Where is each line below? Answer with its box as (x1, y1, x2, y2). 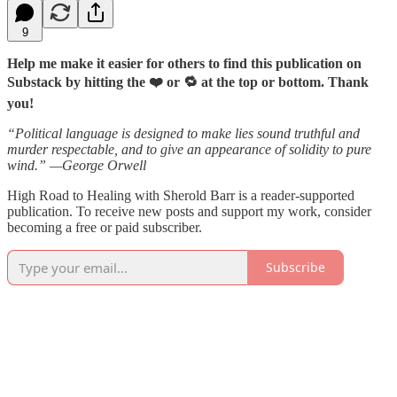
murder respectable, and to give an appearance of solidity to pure (7, 141, 371, 157)
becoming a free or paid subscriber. (7, 219, 202, 235)
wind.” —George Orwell (7, 157, 146, 173)
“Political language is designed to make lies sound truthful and (7, 125, 360, 141)
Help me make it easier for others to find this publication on (7, 55, 362, 71)
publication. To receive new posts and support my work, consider (7, 203, 371, 219)
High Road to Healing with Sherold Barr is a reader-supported (7, 187, 354, 203)
